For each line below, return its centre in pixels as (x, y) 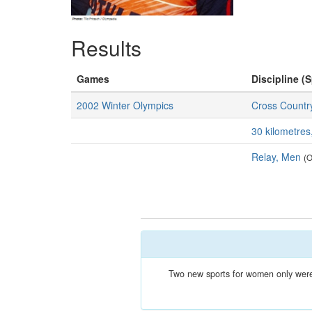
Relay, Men (276, 157)
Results (106, 48)
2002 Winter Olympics (125, 105)
